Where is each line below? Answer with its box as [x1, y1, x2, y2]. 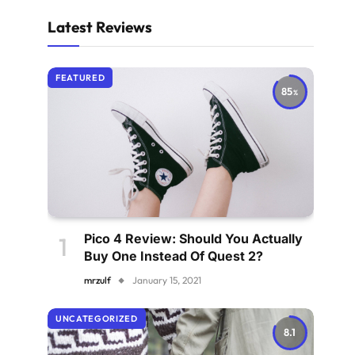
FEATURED [55, 72, 105, 84]
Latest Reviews [48, 17, 152, 37]
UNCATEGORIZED [55, 313, 138, 325]
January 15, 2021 [132, 274, 201, 287]
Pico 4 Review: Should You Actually [84, 231, 303, 247]
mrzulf [84, 274, 111, 287]
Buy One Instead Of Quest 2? [84, 248, 263, 265]
